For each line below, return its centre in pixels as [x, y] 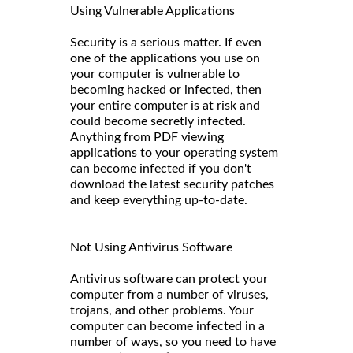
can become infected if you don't [161, 168]
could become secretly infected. [158, 121]
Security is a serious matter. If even [166, 42]
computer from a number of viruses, [169, 294]
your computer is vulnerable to [155, 74]
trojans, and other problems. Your [162, 310]
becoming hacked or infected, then [166, 89]
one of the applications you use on [165, 58]
